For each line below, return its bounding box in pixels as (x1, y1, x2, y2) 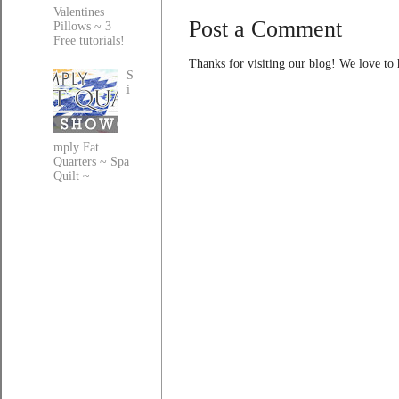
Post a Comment (189, 15, 342, 42)
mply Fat (53, 140, 99, 154)
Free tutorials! (53, 34, 125, 48)
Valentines (53, 5, 104, 20)
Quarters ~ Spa (53, 154, 129, 168)
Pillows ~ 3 (53, 20, 111, 34)
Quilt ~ (53, 168, 90, 183)
